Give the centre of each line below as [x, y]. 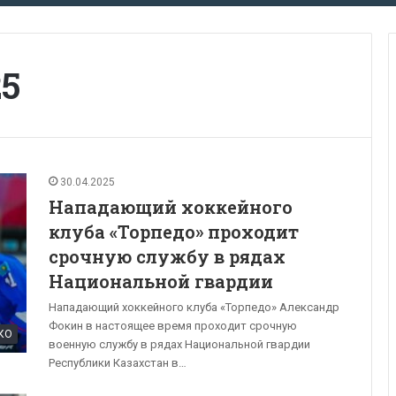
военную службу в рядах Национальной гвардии [179, 344]
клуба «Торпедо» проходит [174, 231]
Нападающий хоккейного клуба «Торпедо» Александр [194, 307]
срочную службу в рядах [167, 256]
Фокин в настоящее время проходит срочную [173, 325]
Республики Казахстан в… [118, 362]
